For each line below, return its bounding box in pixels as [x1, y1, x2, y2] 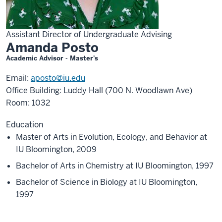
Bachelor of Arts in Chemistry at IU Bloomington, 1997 [16, 161, 214, 171]
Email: [6, 73, 31, 83]
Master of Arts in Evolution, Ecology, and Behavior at [16, 132, 207, 142]
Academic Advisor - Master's [6, 54, 98, 62]
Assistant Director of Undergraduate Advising [6, 29, 172, 40]
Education [6, 119, 43, 130]
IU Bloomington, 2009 [16, 144, 97, 155]
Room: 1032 [6, 98, 50, 108]
